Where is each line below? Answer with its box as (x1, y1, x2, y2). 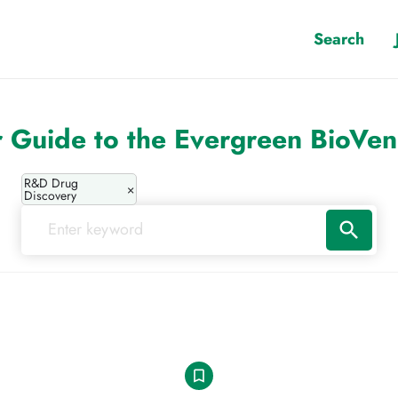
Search (314, 28, 369, 51)
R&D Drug (24, 174, 78, 192)
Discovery (24, 187, 76, 204)
